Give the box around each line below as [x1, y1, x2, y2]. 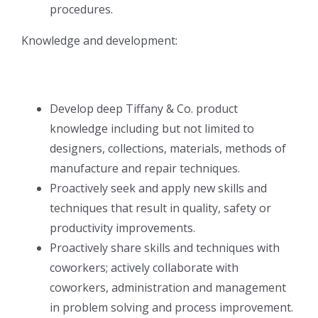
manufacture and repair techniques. [50, 160, 240, 176]
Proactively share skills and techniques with [50, 239, 280, 256]
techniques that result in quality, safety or [50, 199, 271, 216]
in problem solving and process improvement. [50, 299, 293, 315]
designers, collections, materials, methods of [50, 140, 286, 156]
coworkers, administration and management [50, 279, 286, 295]
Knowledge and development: [21, 32, 177, 48]
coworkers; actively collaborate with [50, 259, 238, 275]
